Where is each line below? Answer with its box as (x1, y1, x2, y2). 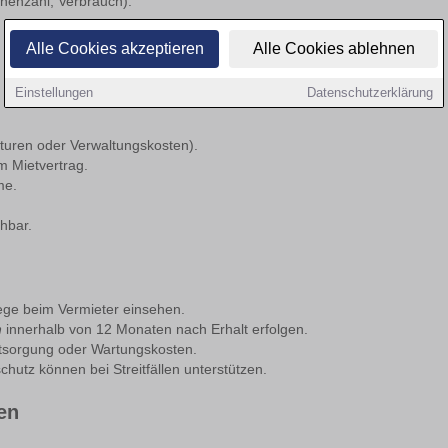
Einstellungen (15, 85, 93, 100)
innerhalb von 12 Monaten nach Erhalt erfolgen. (2, 321, 308, 337)
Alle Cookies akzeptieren (25, 40, 204, 57)
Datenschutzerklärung (307, 85, 433, 100)
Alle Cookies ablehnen (252, 40, 415, 57)
